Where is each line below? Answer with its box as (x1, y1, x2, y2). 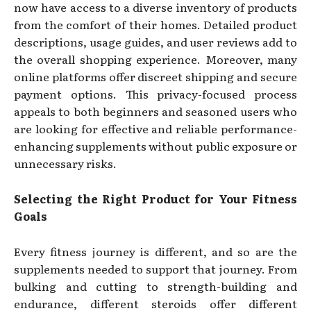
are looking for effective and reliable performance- (14, 119, 297, 137)
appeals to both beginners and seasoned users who (14, 102, 297, 119)
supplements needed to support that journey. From (14, 260, 297, 277)
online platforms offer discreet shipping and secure (14, 67, 297, 85)
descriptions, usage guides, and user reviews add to (14, 33, 297, 50)
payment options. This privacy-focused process (14, 85, 297, 102)
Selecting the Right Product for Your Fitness (14, 190, 297, 207)
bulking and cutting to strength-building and (14, 277, 297, 294)
